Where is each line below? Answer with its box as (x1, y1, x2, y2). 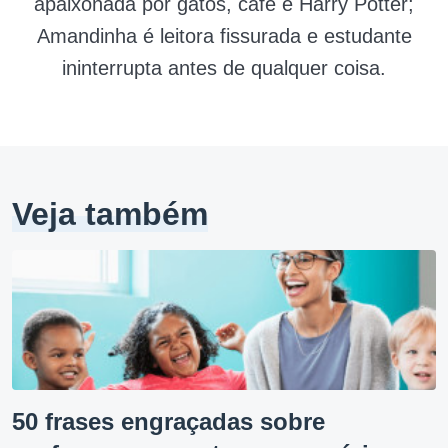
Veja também (12, 196, 208, 232)
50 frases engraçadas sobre (12, 408, 325, 435)
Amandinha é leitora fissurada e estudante (36, 25, 412, 47)
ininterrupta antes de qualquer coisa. (62, 57, 386, 79)
